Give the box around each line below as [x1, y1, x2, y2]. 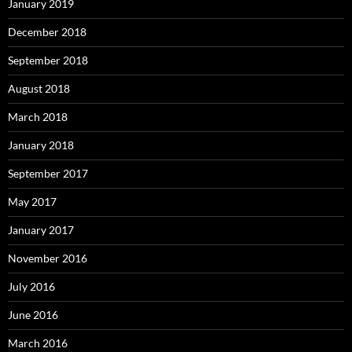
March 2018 [8, 110, 68, 123]
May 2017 [8, 195, 57, 208]
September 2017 [8, 167, 88, 180]
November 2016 [8, 251, 87, 265]
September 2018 [8, 53, 88, 67]
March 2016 [8, 336, 68, 350]
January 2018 [8, 138, 74, 152]
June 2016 [8, 308, 58, 321]
